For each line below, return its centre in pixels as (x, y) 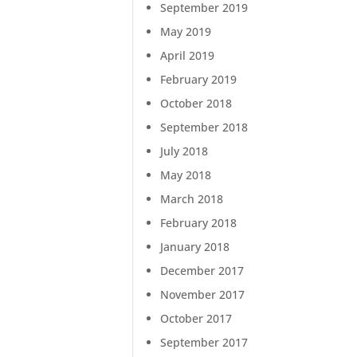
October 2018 (196, 104)
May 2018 (186, 175)
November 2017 (203, 295)
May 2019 (186, 32)
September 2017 (204, 343)
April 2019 (188, 56)
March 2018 (192, 199)
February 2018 (199, 223)
